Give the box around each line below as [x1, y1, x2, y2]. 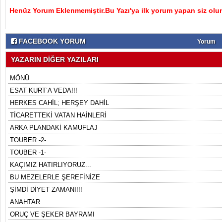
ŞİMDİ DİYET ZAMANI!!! [10, 186, 82, 193]
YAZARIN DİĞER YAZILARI [11, 55, 99, 63]
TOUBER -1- [10, 149, 46, 156]
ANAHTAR [10, 198, 40, 206]
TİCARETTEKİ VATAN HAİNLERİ [10, 111, 107, 119]
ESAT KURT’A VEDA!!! [10, 87, 77, 94]
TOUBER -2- [10, 136, 46, 144]
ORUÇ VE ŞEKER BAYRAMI [10, 211, 95, 218]
